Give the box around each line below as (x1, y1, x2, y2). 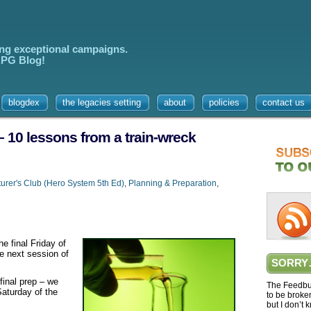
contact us (262, 97, 305, 108)
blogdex (8, 97, 40, 108)
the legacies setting (62, 97, 141, 108)
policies (209, 97, 239, 108)
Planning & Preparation (128, 178, 217, 188)
